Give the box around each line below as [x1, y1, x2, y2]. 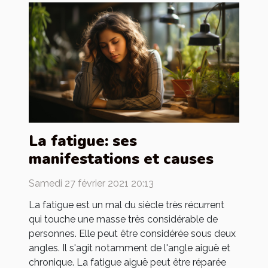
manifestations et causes [29, 148, 214, 169]
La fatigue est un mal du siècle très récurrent [29, 199, 224, 211]
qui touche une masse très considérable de [29, 213, 218, 225]
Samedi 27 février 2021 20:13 [29, 177, 154, 189]
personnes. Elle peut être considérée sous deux [29, 227, 236, 239]
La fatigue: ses [29, 130, 137, 151]
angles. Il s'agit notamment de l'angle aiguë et [29, 242, 230, 254]
